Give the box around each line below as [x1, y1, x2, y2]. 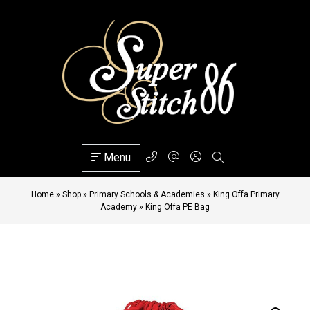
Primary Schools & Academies [89, 190, 205, 199]
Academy [100, 202, 137, 212]
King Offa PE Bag [145, 202, 210, 212]
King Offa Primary [212, 190, 280, 199]
